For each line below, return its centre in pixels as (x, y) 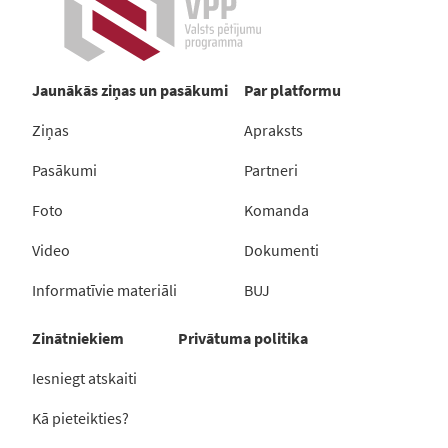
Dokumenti (281, 250)
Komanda (276, 210)
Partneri (271, 170)
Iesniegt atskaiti (84, 378)
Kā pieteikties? (80, 418)
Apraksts (273, 130)
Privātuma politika (243, 338)
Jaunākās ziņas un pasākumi (130, 90)
